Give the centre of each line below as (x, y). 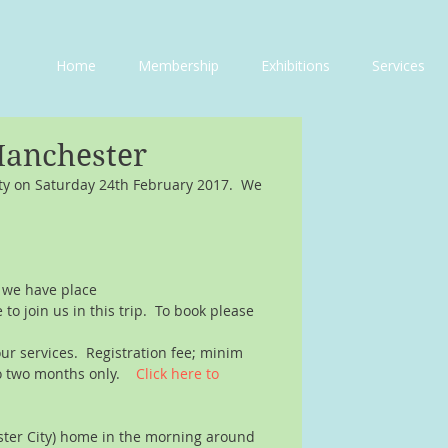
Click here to (179, 374)
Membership (178, 65)
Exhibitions (295, 65)
